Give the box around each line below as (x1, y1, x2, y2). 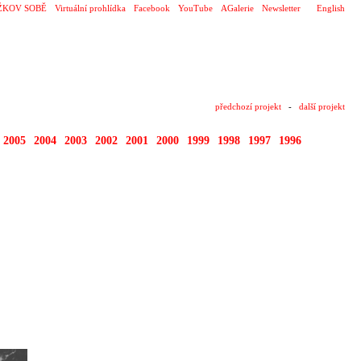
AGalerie (221, 3, 254, 13)
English (317, 3, 345, 13)
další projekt (299, 102, 345, 111)
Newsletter (262, 3, 301, 13)
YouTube (178, 3, 213, 13)
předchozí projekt (215, 102, 281, 111)
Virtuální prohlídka (55, 3, 126, 13)
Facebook (134, 3, 170, 13)
